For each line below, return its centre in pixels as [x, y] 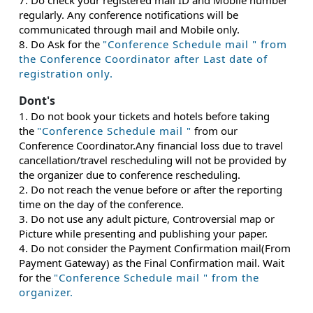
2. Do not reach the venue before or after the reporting [151, 189]
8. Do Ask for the [61, 44]
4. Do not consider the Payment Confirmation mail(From [155, 248]
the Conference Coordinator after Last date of [143, 59]
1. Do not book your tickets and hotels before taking [144, 116]
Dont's [37, 101]
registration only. [66, 73]
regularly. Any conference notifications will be [129, 15]
